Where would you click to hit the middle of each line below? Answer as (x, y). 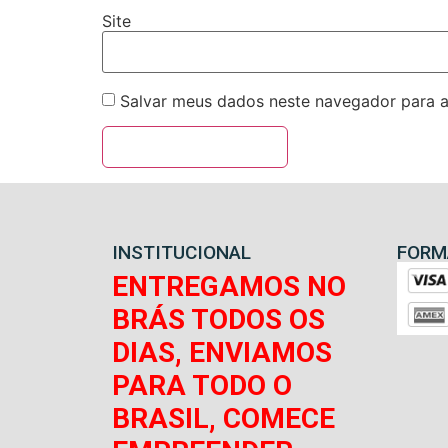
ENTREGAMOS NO (229, 286)
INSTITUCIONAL (181, 252)
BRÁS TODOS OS (218, 319)
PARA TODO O (202, 385)
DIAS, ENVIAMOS (222, 352)
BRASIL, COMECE (223, 418)
